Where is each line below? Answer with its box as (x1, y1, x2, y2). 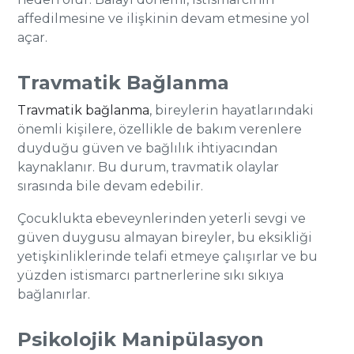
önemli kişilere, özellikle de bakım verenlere (17, 122, 303, 137)
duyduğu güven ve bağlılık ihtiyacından (17, 141, 278, 156)
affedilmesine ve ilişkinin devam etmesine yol (17, 11, 311, 26)
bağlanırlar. (17, 287, 91, 302)
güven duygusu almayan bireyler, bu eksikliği (17, 230, 313, 245)
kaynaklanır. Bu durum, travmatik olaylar (17, 160, 280, 175)
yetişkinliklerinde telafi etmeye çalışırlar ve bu (17, 249, 318, 264)
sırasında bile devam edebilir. (17, 179, 204, 194)
